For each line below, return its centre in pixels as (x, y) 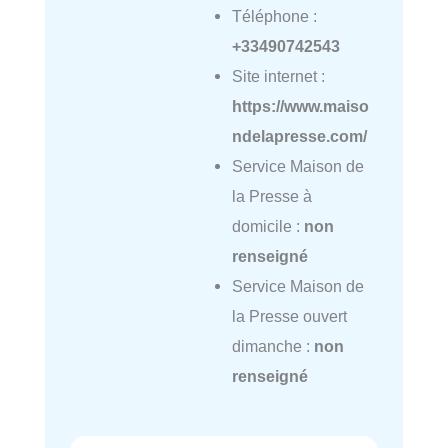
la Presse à (271, 196)
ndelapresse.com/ (299, 136)
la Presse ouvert (289, 316)
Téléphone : (274, 16)
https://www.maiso (300, 106)
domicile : (267, 226)
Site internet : (278, 76)
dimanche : (272, 346)
